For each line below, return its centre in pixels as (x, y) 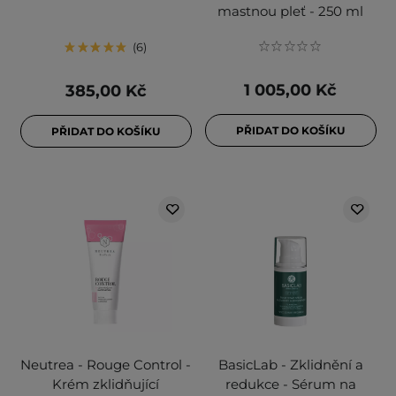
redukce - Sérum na (290, 385)
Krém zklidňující (106, 385)
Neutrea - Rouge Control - (106, 365)
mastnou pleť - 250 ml (290, 11)
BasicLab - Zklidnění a (290, 365)
